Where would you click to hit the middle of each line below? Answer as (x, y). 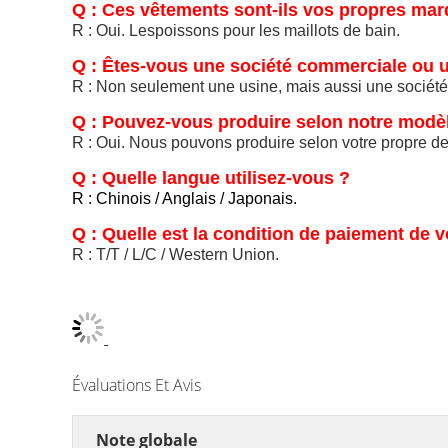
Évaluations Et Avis (136, 385)
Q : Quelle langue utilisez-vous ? (211, 178)
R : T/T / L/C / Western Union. (175, 254)
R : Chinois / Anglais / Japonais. (184, 198)
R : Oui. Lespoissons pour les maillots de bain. (236, 30)
